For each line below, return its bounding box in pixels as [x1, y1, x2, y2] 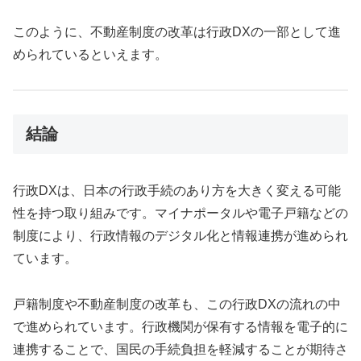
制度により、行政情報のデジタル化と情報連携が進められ [13, 229, 348, 243]
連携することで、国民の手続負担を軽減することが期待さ [13, 342, 348, 356]
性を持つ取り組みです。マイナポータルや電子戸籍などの [13, 206, 348, 221]
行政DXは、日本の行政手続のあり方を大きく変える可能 [13, 184, 341, 198]
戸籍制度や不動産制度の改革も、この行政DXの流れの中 [13, 297, 341, 311]
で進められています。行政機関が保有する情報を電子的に [13, 320, 348, 334]
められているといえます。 [13, 48, 168, 62]
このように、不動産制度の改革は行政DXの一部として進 [13, 25, 341, 39]
